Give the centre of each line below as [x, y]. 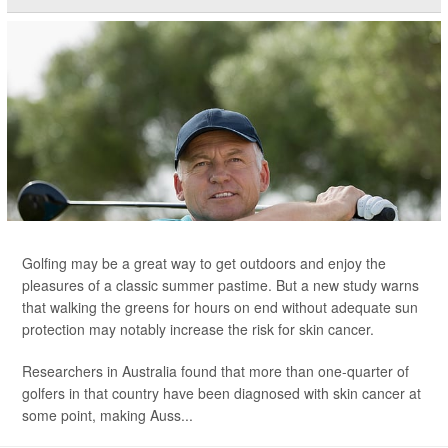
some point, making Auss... [107, 415]
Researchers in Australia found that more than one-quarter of [215, 371]
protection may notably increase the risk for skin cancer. [198, 329]
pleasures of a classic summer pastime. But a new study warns [220, 285]
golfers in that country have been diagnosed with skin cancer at [221, 393]
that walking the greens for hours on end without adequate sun [220, 307]
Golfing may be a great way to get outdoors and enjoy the [204, 263]
